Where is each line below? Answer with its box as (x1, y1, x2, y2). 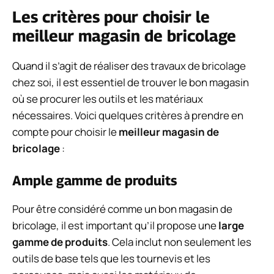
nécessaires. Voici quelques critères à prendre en (12, 108, 243, 123)
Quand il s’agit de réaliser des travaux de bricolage (12, 59, 246, 73)
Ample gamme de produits (12, 172, 177, 188)
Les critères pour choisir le (12, 7, 210, 27)
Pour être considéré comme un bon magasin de (12, 201, 232, 216)
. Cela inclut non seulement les (108, 234, 251, 249)
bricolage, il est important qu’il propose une (12, 218, 218, 232)
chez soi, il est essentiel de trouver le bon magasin (12, 75, 249, 90)
